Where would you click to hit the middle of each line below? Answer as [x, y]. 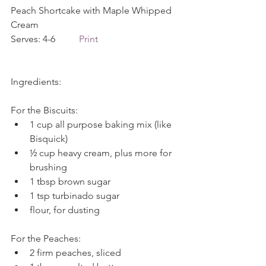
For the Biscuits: [45, 110]
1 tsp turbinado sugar [77, 196]
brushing [51, 167]
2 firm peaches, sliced [78, 253]
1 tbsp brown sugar [72, 181]
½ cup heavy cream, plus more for [102, 153]
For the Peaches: [47, 238]
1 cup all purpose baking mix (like [102, 124]
